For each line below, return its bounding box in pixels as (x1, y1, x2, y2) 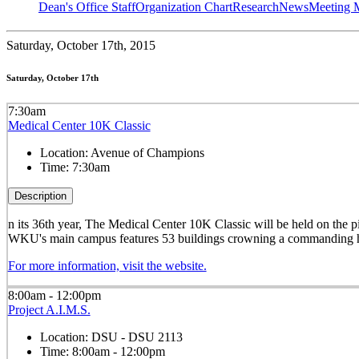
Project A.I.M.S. (7, 302, 91, 317)
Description (14, 189, 67, 202)
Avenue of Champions (90, 145, 204, 159)
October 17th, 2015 (54, 38, 155, 53)
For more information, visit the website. (7, 258, 207, 272)
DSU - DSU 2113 (91, 329, 183, 344)
